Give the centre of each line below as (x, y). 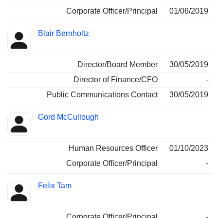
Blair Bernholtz (64, 34)
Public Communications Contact (102, 95)
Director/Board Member (118, 65)
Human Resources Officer (113, 148)
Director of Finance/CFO (116, 80)
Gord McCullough (68, 117)
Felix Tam (55, 186)
